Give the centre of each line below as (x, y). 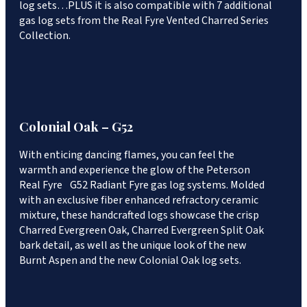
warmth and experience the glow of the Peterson (135, 170)
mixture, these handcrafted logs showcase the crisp (139, 216)
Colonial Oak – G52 (76, 126)
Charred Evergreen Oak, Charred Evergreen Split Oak (142, 231)
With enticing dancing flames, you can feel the (127, 155)
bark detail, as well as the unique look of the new (133, 246)
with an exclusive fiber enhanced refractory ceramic (139, 200)
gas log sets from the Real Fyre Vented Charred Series (144, 20)
